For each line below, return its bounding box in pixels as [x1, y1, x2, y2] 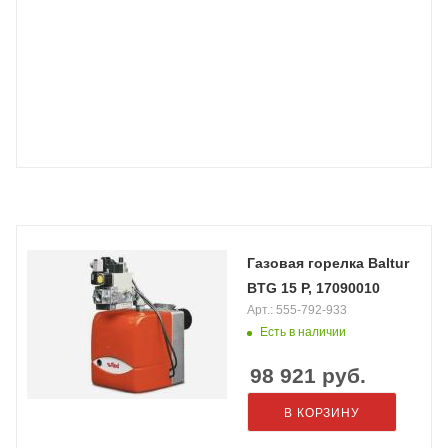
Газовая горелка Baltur [247, 255, 409, 271]
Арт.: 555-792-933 [247, 303, 347, 317]
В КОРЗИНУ [284, 406, 360, 420]
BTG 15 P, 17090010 [247, 280, 380, 296]
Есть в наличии [260, 325, 346, 339]
